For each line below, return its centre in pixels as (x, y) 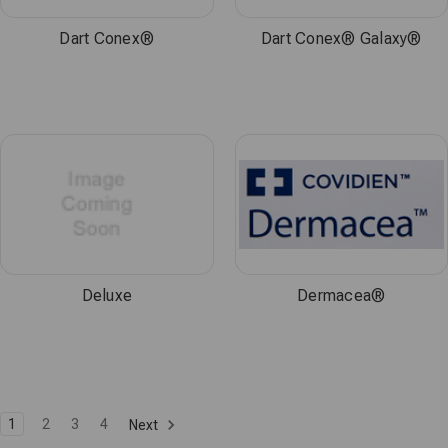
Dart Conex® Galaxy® (341, 38)
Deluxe (106, 295)
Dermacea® (341, 295)
